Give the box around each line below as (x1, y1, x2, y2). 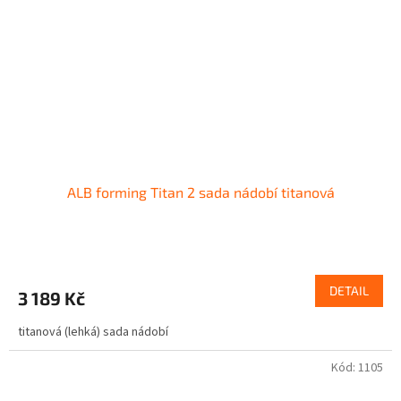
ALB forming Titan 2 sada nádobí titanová (66, 183, 335, 201)
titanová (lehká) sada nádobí (18, 323, 168, 342)
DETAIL (329, 283, 369, 299)
